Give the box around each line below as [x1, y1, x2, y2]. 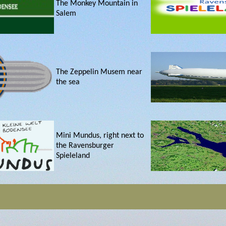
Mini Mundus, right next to [56, 132, 144, 140]
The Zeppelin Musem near [56, 68, 142, 76]
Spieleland [56, 152, 90, 160]
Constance [56, 210, 90, 218]
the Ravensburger [56, 142, 114, 150]
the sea [56, 78, 80, 86]
